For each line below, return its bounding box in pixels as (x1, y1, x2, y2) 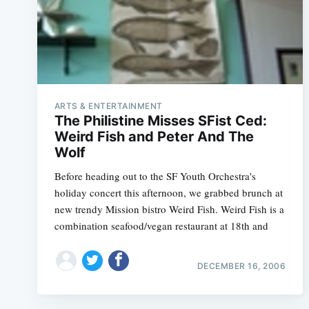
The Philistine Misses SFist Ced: (54, 112, 267, 129)
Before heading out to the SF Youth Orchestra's (54, 168, 256, 183)
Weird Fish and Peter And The (54, 128, 254, 145)
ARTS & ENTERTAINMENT (54, 100, 163, 111)
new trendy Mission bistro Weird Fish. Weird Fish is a (54, 201, 284, 216)
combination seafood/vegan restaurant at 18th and (54, 218, 268, 232)
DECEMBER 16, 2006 (197, 261, 286, 271)
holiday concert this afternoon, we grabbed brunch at (54, 185, 283, 199)
